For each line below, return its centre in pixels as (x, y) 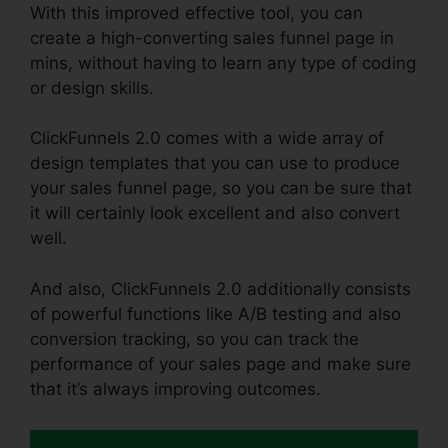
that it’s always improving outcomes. (175, 388)
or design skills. (92, 87)
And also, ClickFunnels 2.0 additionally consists (220, 288)
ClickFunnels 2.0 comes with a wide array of (207, 138)
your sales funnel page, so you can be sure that (221, 188)
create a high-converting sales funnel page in (212, 37)
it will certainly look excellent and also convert (215, 213)
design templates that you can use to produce (215, 163)
